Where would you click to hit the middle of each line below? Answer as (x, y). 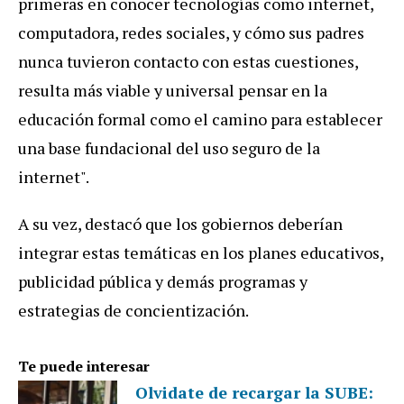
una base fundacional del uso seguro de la (169, 148)
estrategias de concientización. (133, 311)
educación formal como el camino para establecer (200, 119)
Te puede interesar (84, 367)
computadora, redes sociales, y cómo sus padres (191, 33)
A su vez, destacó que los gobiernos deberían (180, 224)
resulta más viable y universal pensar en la (173, 91)
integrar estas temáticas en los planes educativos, (201, 253)
